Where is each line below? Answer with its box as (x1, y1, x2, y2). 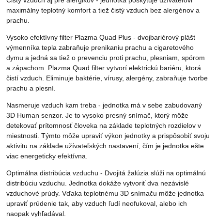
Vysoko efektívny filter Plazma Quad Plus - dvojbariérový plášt (6, 33, 196, 42)
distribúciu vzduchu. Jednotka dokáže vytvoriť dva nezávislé (6, 179, 189, 187)
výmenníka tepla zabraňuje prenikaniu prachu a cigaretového (6, 44, 194, 52)
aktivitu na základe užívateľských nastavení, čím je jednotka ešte (6, 142, 204, 150)
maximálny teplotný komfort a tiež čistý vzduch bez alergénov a (6, 6, 200, 15)
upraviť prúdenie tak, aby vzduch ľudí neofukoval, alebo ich (6, 200, 187, 208)
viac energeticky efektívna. (6, 152, 88, 160)
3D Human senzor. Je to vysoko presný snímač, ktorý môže (6, 111, 189, 120)
